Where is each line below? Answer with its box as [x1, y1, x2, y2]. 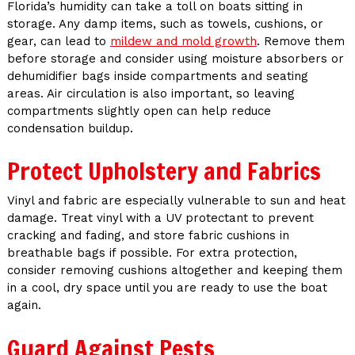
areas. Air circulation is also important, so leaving [6, 86, 295, 101]
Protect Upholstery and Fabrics [6, 154, 321, 189]
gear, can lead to [6, 33, 110, 48]
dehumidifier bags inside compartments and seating [6, 68, 308, 83]
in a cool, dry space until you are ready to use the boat [6, 281, 327, 296]
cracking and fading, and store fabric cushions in [6, 228, 289, 243]
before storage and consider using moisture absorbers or [6, 51, 344, 66]
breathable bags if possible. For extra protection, [6, 246, 297, 261]
